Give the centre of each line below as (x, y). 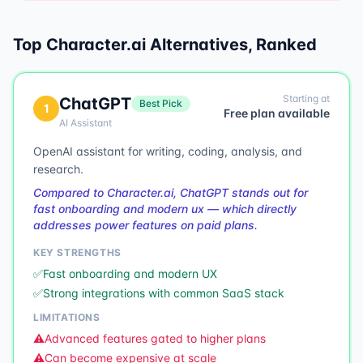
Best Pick (161, 103)
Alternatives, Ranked (231, 45)
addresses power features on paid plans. (145, 225)
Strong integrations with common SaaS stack (164, 293)
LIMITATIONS (67, 317)
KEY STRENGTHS (77, 252)
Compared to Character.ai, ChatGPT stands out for (171, 192)
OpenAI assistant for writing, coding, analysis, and (168, 151)
